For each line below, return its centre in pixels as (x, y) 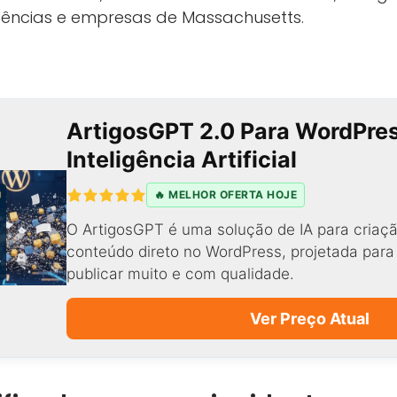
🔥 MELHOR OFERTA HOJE (226, 194)
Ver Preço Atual (309, 318)
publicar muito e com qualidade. (180, 273)
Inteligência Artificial (182, 159)
